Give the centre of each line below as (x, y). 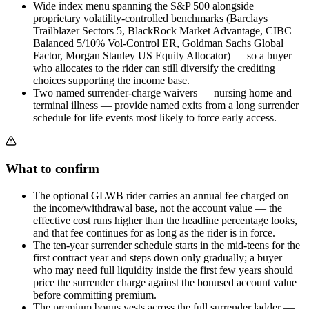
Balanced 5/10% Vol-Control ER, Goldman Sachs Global (158, 43)
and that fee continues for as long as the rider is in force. (154, 233)
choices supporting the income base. (111, 80)
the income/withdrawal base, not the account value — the (158, 208)
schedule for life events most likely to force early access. (155, 117)
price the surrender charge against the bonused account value (165, 283)
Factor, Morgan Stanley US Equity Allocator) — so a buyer (162, 55)
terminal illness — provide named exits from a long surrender (166, 105)
